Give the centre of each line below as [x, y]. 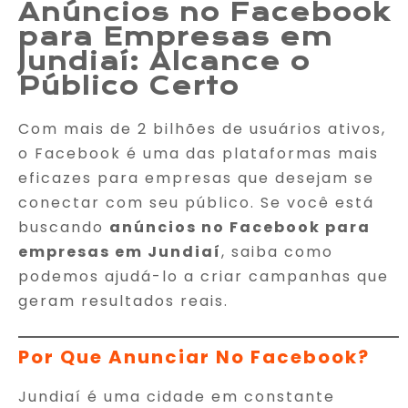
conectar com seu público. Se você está [196, 202]
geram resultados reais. [123, 301]
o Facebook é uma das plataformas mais [199, 153]
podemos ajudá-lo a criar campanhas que [204, 276]
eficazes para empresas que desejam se [196, 178]
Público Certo [129, 86]
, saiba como [277, 251]
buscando [64, 227]
